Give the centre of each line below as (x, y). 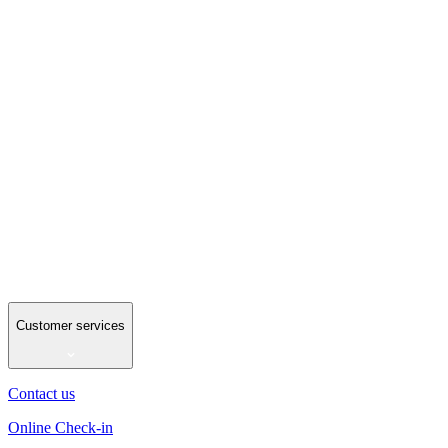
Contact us (41, 393)
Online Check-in (60, 427)
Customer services (70, 326)
